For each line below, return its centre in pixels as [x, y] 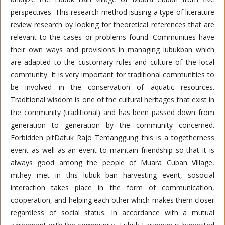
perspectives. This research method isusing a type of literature [113, 12]
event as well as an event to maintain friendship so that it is [113, 150]
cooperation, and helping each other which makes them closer [113, 200]
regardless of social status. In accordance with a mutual [113, 213]
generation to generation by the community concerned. [113, 125]
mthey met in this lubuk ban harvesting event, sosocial [113, 175]
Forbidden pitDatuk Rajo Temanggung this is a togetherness [113, 137]
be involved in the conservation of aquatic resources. [113, 87]
